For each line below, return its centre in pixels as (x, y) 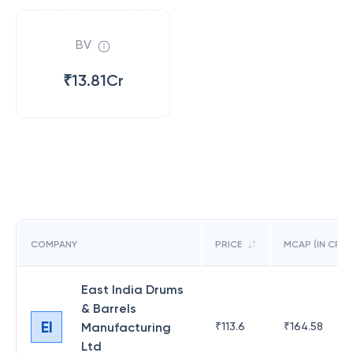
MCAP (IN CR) (314, 244)
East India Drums (132, 290)
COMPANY (54, 244)
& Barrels (109, 308)
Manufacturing (126, 327)
